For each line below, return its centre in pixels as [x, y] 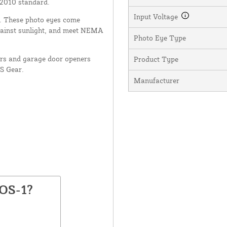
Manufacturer [156, 80]
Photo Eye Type [160, 37]
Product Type [156, 59]
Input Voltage [157, 16]
